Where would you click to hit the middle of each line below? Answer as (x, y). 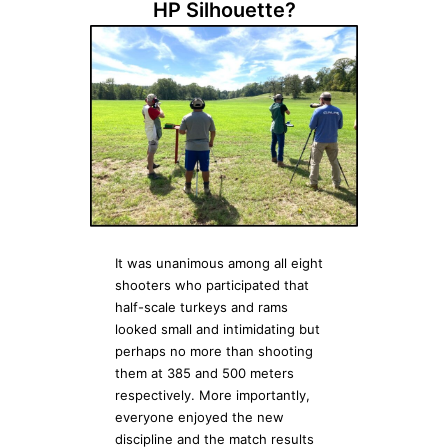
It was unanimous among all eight (219, 262)
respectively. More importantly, (212, 394)
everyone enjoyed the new (199, 416)
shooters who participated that (212, 284)
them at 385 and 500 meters (204, 372)
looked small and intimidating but (217, 328)
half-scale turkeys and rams (201, 306)
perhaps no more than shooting (214, 350)
